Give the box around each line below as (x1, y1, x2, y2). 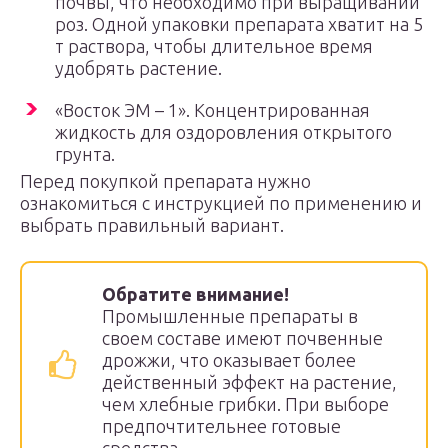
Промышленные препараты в (102, 306, 358, 326)
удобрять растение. (55, 58, 222, 78)
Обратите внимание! (102, 284, 289, 304)
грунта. (55, 144, 115, 164)
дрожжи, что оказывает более (102, 350, 356, 370)
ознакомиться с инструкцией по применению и (20, 193, 422, 213)
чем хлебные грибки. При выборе (102, 394, 389, 414)
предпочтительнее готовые (102, 416, 341, 436)
